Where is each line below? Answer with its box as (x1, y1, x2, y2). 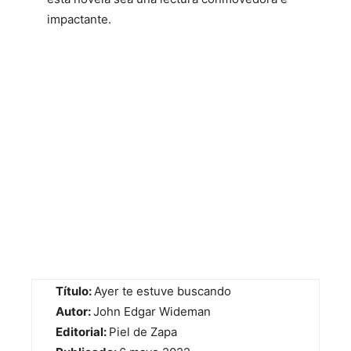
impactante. (47, 11, 111, 27)
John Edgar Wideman (93, 303, 211, 319)
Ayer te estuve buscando (94, 283, 231, 299)
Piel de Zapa (109, 324, 177, 339)
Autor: (56, 303, 93, 319)
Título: (56, 283, 94, 299)
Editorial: (56, 324, 109, 339)
